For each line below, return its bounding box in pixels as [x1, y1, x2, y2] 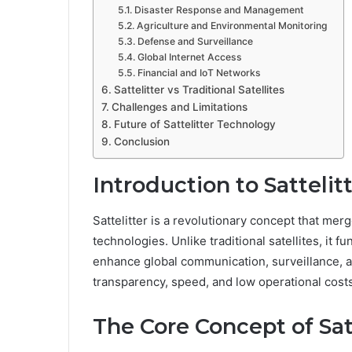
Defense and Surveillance [137, 35, 253, 48]
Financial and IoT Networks [137, 67, 261, 79]
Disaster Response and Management [134, 4, 304, 16]
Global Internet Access [137, 51, 242, 64]
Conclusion [113, 135, 170, 148]
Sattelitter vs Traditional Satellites [113, 83, 284, 97]
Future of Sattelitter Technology [113, 118, 276, 131]
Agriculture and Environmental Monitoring [136, 20, 328, 32]
